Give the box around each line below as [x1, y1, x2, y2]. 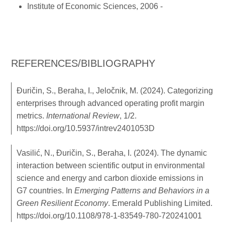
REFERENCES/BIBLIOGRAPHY [11, 57, 156, 69]
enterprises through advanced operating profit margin [17, 98, 205, 107]
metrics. [17, 111, 47, 120]
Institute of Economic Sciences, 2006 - [27, 2, 163, 11]
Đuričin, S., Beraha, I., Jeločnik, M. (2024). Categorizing [17, 86, 213, 95]
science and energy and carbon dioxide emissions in [17, 173, 204, 182]
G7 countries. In [17, 186, 75, 195]
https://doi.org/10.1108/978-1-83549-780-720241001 [17, 211, 202, 220]
